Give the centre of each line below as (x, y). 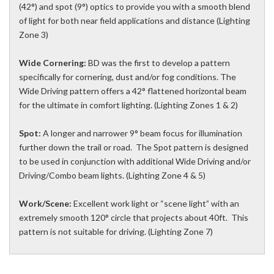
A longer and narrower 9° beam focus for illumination (142, 133)
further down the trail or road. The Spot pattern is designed (134, 147)
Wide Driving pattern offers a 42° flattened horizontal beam (133, 91)
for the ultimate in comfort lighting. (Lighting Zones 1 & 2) (128, 105)
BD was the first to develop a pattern (158, 63)
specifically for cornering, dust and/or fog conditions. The (128, 77)
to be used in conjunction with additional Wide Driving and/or (135, 161)
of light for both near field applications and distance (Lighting (135, 21)
